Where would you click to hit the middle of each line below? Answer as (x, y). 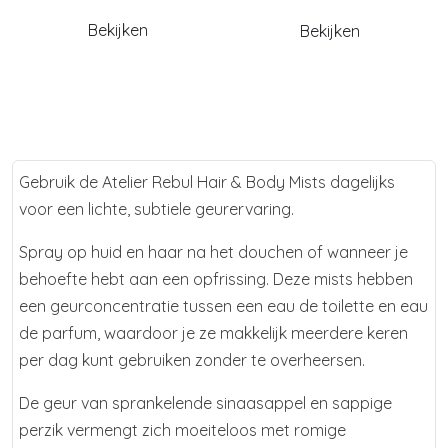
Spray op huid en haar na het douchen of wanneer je (213, 252)
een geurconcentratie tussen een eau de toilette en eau (223, 306)
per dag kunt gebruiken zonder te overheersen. (194, 360)
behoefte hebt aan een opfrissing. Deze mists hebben (216, 279)
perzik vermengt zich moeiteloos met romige (182, 430)
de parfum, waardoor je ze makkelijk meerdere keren (213, 333)
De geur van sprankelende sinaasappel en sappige (205, 403)
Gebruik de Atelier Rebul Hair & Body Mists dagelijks (207, 182)
